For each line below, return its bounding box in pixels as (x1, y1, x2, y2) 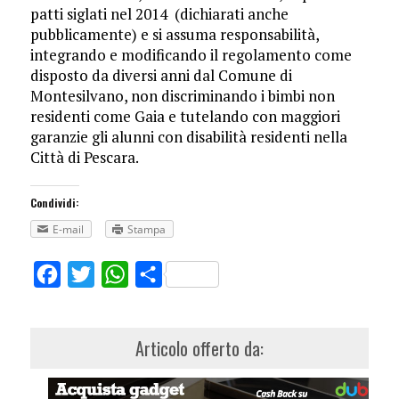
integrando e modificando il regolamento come (29, 45, 352, 66)
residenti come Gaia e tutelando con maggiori (29, 106, 340, 127)
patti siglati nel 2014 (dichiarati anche (29, 4, 289, 25)
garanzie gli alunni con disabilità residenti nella (29, 126, 347, 148)
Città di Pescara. (29, 147, 139, 168)
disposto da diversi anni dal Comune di (29, 65, 292, 86)
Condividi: (29, 195, 79, 211)
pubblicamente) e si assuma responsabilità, (29, 24, 319, 45)
